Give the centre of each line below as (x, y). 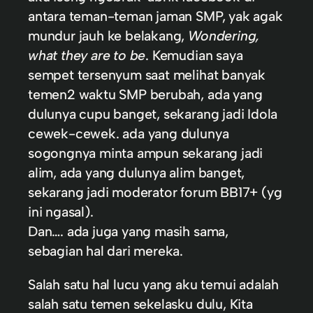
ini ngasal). (61, 212)
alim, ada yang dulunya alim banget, (137, 173)
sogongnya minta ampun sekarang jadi (146, 153)
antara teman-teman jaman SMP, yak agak (155, 16)
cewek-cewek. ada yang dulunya (129, 134)
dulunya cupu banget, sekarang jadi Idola (153, 114)
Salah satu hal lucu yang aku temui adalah (153, 284)
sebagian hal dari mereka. (106, 251)
